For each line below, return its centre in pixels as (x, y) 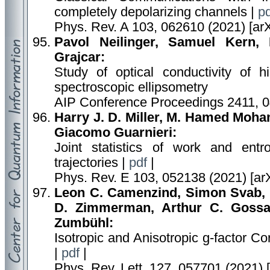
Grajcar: (80, 57)
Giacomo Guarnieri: (115, 133)
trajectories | (92, 163)
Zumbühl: (84, 223)
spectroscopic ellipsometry (131, 87)
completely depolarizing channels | (156, 12)
